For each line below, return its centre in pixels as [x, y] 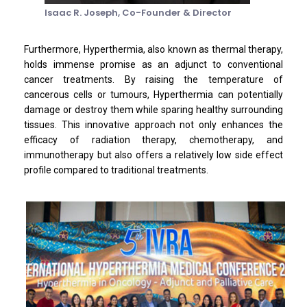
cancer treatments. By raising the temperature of [153, 79]
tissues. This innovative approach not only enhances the [153, 124]
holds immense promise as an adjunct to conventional [153, 64]
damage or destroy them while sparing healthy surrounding [153, 109]
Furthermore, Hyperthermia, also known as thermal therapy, [153, 49]
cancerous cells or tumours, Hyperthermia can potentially [153, 94]
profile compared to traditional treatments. [116, 170]
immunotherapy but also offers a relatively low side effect [153, 155]
